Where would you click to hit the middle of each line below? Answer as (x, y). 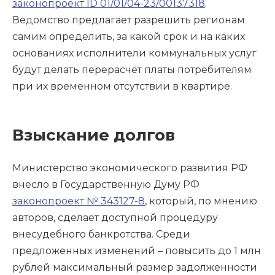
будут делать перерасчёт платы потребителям (132, 70)
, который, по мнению (201, 201)
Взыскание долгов (94, 135)
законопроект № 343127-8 (79, 201)
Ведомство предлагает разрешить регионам (129, 20)
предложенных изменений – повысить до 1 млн (137, 251)
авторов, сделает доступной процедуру (115, 218)
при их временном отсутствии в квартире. (123, 87)
